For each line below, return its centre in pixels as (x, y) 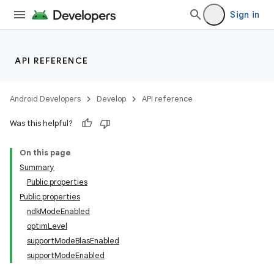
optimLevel (47, 226)
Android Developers (45, 99)
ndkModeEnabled (58, 211)
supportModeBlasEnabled (73, 241)
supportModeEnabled (66, 255)
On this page (45, 153)
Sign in (245, 15)
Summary (37, 167)
